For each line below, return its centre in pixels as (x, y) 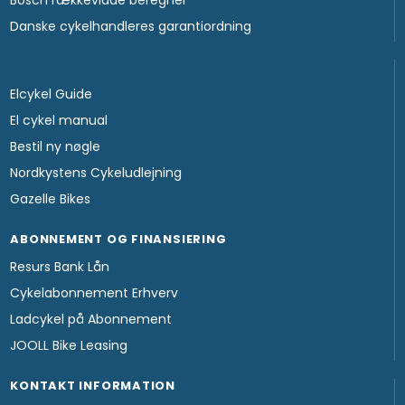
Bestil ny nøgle (56, 146)
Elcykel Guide (52, 94)
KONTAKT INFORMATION (93, 385)
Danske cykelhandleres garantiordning (131, 26)
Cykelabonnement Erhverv (94, 292)
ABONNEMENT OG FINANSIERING (118, 239)
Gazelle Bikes (51, 198)
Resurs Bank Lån (60, 266)
